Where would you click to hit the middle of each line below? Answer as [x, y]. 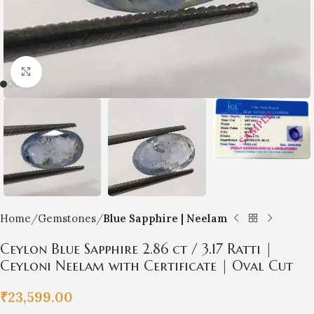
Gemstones [67, 218]
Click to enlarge [79, 72]
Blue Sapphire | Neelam [165, 218]
